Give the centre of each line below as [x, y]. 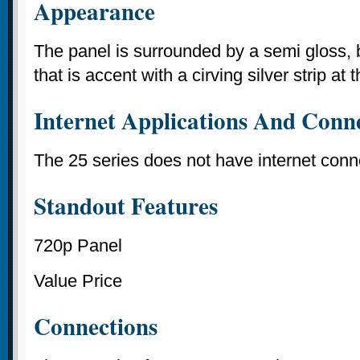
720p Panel [78, 245]
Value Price [78, 280]
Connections [96, 326]
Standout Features [126, 205]
